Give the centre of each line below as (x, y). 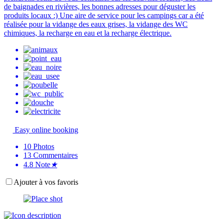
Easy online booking (45, 130)
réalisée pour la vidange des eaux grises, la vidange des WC (96, 24)
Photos (44, 147)
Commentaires (55, 155)
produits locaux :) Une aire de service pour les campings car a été (104, 16)
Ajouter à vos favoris (46, 182)
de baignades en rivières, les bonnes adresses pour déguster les (100, 7)
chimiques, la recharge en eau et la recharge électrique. (88, 33)
